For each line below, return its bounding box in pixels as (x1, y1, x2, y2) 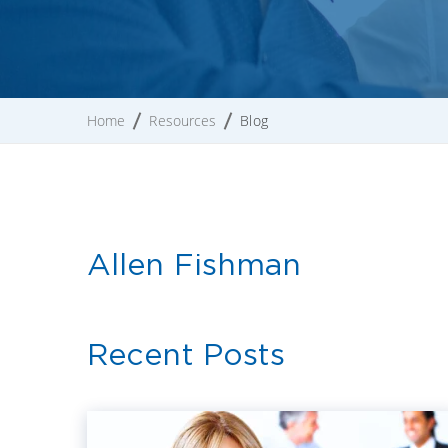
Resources (149, 110, 217, 130)
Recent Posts (87, 337, 286, 370)
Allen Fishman (87, 247, 302, 280)
